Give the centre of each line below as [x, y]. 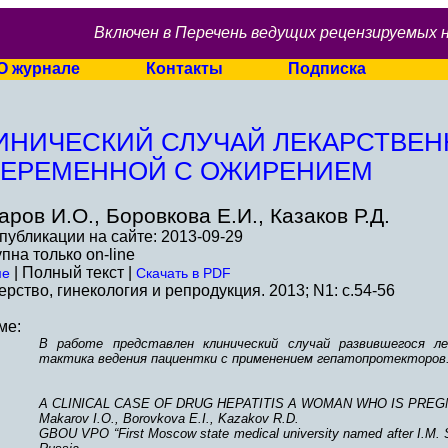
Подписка [327, 68]
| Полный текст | [73, 272]
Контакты [184, 68]
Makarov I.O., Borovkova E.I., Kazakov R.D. [169, 418]
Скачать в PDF [183, 273]
